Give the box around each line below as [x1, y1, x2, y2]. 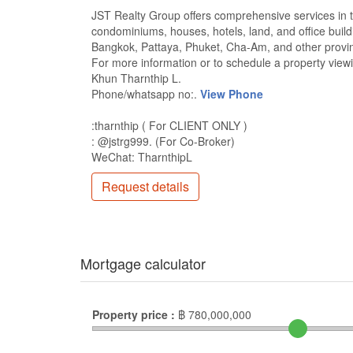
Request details [102, 177, 189, 195]
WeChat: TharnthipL [91, 149, 192, 165]
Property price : [92, 306, 175, 322]
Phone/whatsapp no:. [91, 86, 200, 102]
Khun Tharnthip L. [91, 70, 181, 86]
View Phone [200, 86, 263, 102]
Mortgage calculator [80, 252, 206, 273]
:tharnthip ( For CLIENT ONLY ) [91, 117, 247, 133]
